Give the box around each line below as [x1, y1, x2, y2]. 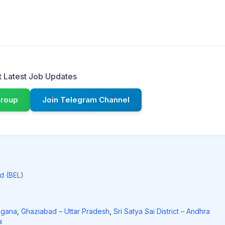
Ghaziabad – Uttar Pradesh [21, 207, 109, 215]
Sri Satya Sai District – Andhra [114, 207, 210, 215]
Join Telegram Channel [42, 95, 130, 104]
